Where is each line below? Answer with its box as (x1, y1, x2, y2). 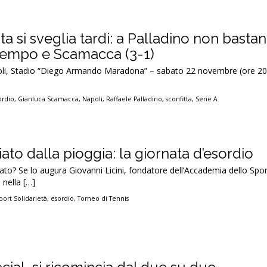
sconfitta (166, 95, 193, 103)
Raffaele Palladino (106, 95, 163, 103)
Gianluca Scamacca (18, 95, 79, 103)
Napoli (82, 95, 103, 103)
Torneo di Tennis (77, 194, 129, 203)
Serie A (195, 95, 218, 103)
